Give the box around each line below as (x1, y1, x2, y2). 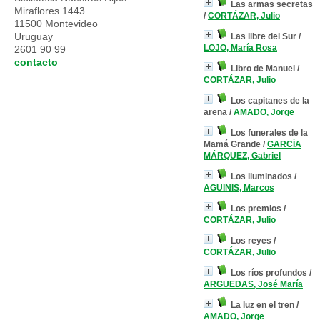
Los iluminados (231, 171, 292, 181)
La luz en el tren (231, 300, 294, 310)
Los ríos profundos (231, 268, 307, 278)
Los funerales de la (231, 128, 308, 138)
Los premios (231, 204, 281, 214)
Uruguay (14, 31, 56, 42)
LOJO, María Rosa (204, 43, 277, 53)
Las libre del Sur (231, 31, 296, 41)
